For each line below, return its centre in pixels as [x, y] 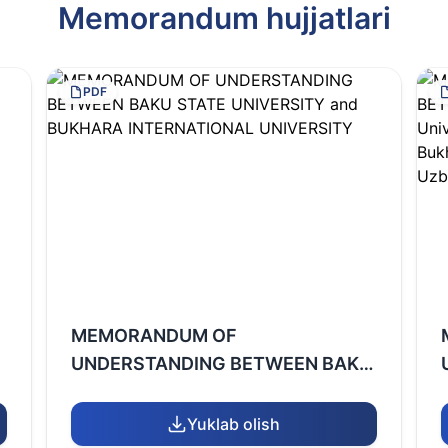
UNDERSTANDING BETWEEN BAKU [222, 363]
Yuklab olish [234, 424]
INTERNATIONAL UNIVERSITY [200, 419]
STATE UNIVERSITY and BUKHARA [220, 391]
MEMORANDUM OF [154, 335]
